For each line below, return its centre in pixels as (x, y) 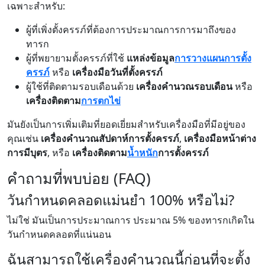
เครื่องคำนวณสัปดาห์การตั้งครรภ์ (110, 138)
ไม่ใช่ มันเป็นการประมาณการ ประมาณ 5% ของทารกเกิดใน (131, 220)
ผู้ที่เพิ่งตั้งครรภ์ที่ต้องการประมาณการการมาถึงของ (131, 30)
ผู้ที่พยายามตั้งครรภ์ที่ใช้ (76, 58)
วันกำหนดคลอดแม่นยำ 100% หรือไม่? (121, 200)
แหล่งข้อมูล (151, 58)
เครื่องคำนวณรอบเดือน (184, 86)
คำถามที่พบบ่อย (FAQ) (79, 178)
